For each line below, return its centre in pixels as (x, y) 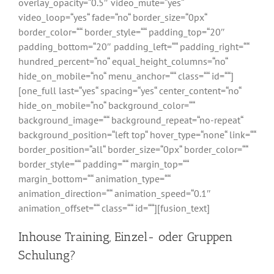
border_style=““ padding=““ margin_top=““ (103, 164)
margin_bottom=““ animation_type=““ (94, 179)
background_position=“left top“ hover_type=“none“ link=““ (137, 135)
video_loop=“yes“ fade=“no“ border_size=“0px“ (113, 17)
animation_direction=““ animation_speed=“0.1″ (115, 194)
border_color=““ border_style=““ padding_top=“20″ (122, 32)
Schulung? (47, 255)
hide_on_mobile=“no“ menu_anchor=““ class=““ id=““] (126, 76)
